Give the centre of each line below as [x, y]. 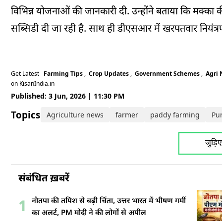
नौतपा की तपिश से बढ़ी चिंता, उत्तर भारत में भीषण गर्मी [109, 201]
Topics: [28, 115]
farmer [127, 115]
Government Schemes [167, 74]
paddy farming [175, 115]
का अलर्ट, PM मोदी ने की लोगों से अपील [89, 213]
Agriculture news [75, 115]
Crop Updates [109, 74]
